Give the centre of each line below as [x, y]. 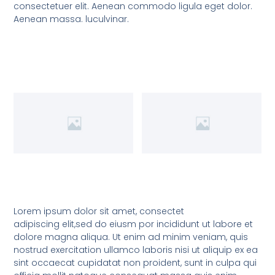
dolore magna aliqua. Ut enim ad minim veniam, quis [131, 237]
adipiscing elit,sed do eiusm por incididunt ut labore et [134, 224]
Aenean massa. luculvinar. [72, 19]
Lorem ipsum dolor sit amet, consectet [99, 211]
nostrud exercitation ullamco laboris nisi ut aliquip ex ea [136, 250]
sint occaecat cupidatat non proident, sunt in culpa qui [135, 263]
